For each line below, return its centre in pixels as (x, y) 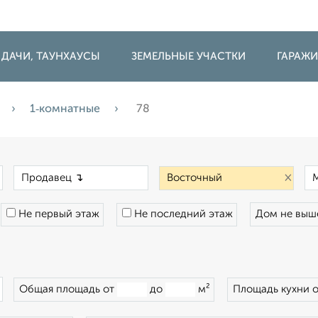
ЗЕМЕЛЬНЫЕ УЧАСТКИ (188, 56)
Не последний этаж (182, 214)
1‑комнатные (65, 109)
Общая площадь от (68, 289)
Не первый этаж (57, 214)
